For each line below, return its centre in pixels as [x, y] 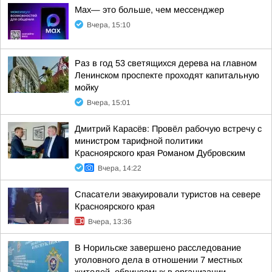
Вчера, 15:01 [109, 103]
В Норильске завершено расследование [158, 248]
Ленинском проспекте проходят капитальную [167, 76]
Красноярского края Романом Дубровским [160, 153]
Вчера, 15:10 [109, 25]
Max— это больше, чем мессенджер [149, 10]
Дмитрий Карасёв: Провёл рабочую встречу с [168, 129]
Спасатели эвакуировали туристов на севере [168, 195]
